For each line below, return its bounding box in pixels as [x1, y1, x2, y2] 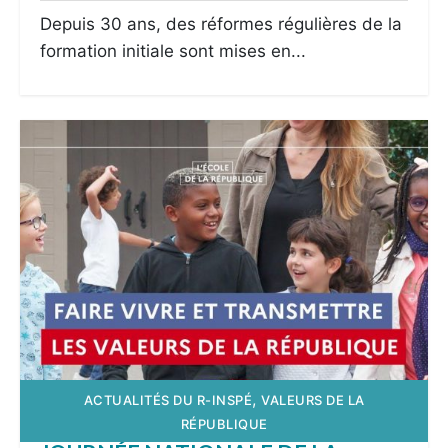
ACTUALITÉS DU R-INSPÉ [83, 392, 252, 409]
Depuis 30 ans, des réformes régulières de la [40, 14, 403, 35]
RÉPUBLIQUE [180, 416, 268, 433]
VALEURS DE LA [261, 392, 365, 409]
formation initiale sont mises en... [40, 41, 307, 62]
